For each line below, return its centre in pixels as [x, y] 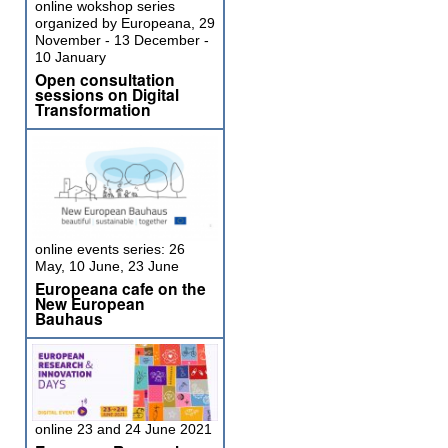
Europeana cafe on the [120, 288]
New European [90, 303]
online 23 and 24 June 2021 [123, 429]
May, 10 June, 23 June [107, 266]
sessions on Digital [107, 94]
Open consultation [105, 79]
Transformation [93, 109]
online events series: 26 [110, 249]
